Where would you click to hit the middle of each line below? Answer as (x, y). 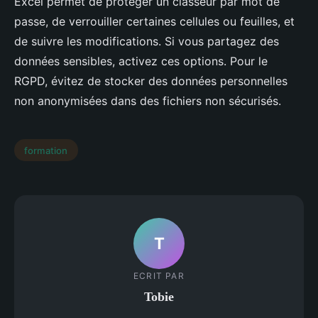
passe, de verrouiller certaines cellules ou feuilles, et (154, 21)
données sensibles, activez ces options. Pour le (141, 61)
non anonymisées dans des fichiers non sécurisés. (148, 100)
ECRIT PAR (159, 276)
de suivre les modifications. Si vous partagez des (147, 41)
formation (46, 150)
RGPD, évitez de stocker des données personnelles (151, 81)
